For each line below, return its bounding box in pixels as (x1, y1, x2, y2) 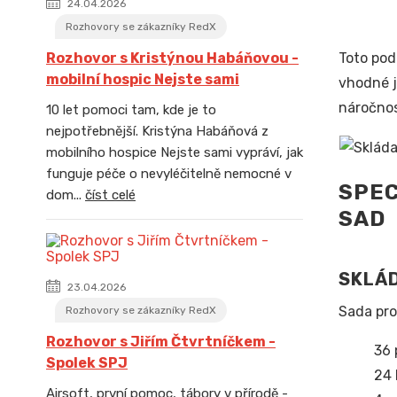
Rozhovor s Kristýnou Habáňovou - (46, 50, 299, 66)
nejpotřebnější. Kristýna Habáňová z (46, 123, 269, 139)
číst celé (85, 187, 136, 203)
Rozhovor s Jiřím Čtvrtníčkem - (46, 333, 276, 350)
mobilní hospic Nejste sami (46, 71, 239, 88)
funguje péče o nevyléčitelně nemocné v (46, 166, 292, 182)
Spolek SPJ (46, 354, 128, 371)
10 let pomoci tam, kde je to (46, 102, 216, 118)
